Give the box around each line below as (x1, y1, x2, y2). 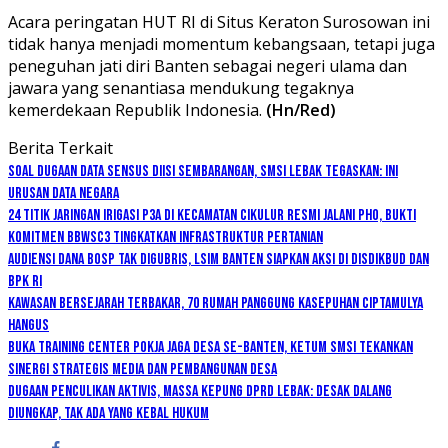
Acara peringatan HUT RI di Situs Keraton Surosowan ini (8, 10, 430, 33)
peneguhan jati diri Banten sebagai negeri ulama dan (8, 54, 407, 77)
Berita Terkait (8, 136, 113, 159)
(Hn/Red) (266, 98, 336, 121)
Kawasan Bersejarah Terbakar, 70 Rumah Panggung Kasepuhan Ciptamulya (8, 293, 423, 313)
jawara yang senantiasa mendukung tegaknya (8, 76, 354, 99)
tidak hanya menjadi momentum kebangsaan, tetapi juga (8, 32, 435, 55)
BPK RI (8, 271, 42, 291)
